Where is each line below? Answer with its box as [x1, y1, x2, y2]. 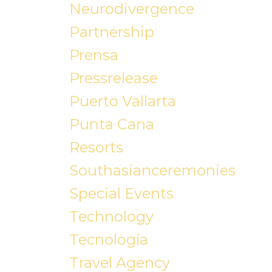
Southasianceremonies [69, 161, 236, 180]
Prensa [69, 46, 118, 64]
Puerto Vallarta [69, 92, 176, 110]
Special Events [69, 185, 174, 203]
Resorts [69, 138, 123, 157]
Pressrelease [69, 69, 158, 87]
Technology [69, 208, 154, 226]
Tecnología [69, 231, 148, 249]
